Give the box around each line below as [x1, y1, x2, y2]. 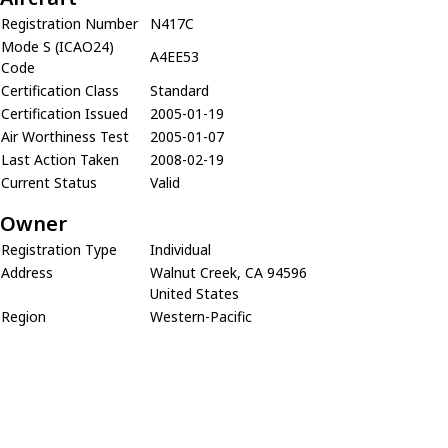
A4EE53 [150, 46, 199, 66]
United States [150, 283, 239, 303]
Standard [150, 80, 209, 100]
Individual [150, 239, 211, 259]
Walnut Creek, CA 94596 [150, 262, 307, 282]
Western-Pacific [150, 306, 252, 326]
